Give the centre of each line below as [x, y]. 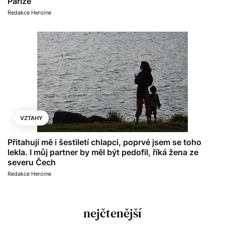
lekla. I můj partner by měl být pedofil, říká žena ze [103, 152]
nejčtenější [113, 213]
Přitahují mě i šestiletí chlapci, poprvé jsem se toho [104, 142]
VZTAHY [31, 118]
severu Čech [32, 162]
